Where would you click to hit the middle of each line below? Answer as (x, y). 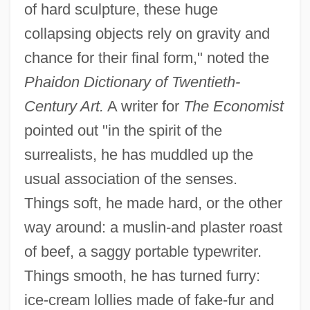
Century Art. (64, 106)
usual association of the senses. (130, 179)
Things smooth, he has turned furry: (142, 275)
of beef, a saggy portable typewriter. (143, 251)
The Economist (233, 106)
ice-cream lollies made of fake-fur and (149, 300)
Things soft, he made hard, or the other (153, 203)
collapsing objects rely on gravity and (147, 33)
